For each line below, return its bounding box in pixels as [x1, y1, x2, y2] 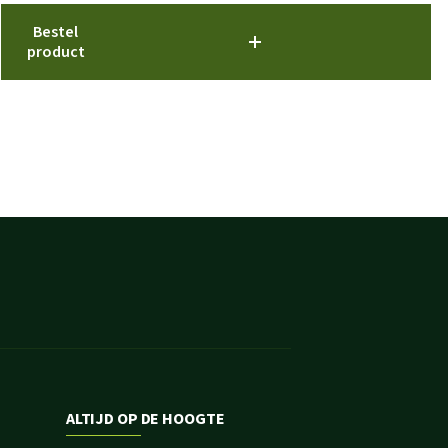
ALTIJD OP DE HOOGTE [65, 408, 225, 430]
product [26, 41, 85, 63]
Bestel [33, 21, 79, 43]
